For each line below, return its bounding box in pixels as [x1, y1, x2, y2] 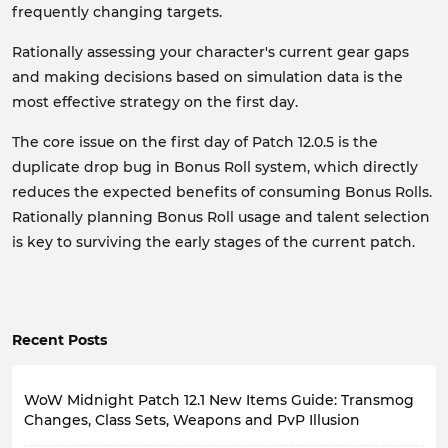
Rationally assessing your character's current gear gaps [12, 43, 409, 61]
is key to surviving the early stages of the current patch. [12, 233, 415, 251]
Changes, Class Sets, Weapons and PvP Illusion [24, 411, 360, 429]
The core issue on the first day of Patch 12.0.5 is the [12, 133, 378, 151]
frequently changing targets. [12, 3, 222, 21]
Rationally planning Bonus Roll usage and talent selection [12, 208, 430, 226]
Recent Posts [12, 331, 107, 349]
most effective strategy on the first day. [12, 93, 298, 111]
